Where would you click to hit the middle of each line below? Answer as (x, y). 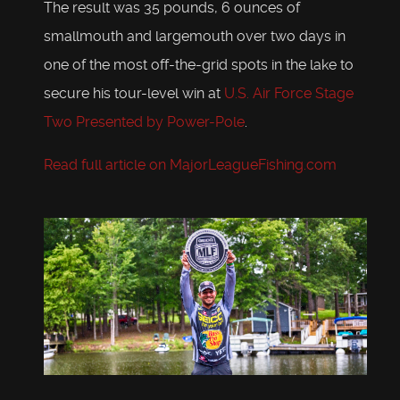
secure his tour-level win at (134, 94)
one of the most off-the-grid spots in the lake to (199, 65)
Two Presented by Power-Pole (144, 122)
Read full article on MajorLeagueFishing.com (190, 165)
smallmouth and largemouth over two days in (195, 37)
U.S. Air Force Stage (289, 94)
